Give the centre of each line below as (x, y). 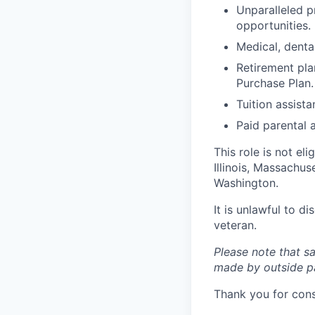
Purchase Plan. (275, 83)
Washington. (246, 183)
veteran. (235, 225)
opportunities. (274, 25)
